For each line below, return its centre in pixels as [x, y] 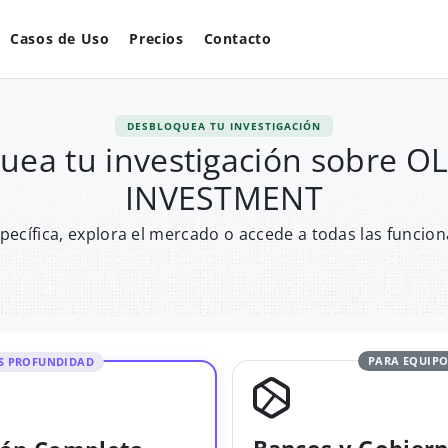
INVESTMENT [224, 197]
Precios [156, 38]
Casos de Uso [60, 38]
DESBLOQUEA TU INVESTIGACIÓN [224, 126]
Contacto [237, 38]
